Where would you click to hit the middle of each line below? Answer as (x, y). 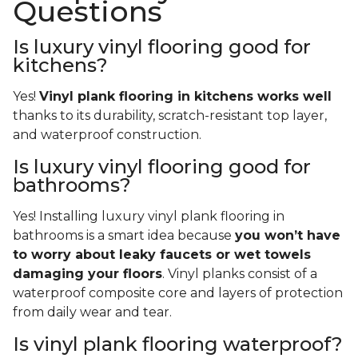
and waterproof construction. (109, 135)
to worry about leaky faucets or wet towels (162, 255)
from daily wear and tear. (94, 312)
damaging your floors (88, 274)
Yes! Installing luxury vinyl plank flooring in (149, 217)
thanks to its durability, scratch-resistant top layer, (170, 116)
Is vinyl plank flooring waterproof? (178, 344)
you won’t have (288, 236)
